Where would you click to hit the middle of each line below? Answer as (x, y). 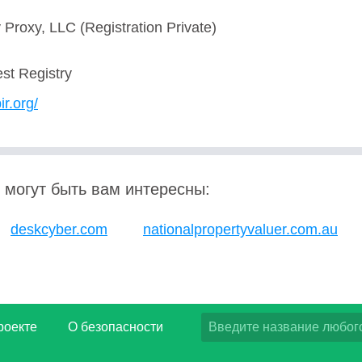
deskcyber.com (59, 229)
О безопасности (116, 327)
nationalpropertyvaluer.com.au (240, 229)
